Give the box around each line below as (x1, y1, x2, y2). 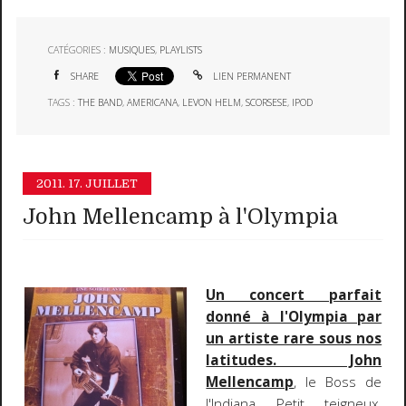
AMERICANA (127, 95, 179, 109)
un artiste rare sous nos (206, 328, 382, 348)
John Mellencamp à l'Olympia (23, 204, 339, 229)
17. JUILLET (68, 177, 139, 191)
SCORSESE (246, 95, 288, 109)
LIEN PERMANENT (209, 70, 291, 83)
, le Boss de (294, 372, 382, 391)
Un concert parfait (206, 285, 382, 304)
